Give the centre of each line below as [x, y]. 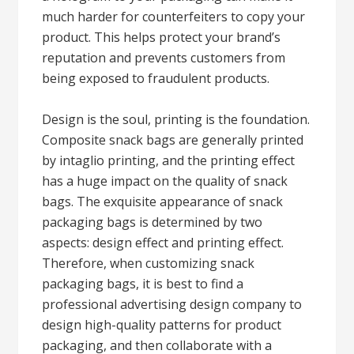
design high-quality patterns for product [162, 325]
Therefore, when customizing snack [149, 263]
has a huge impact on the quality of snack [165, 181]
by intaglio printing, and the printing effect [169, 160]
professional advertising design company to [172, 304]
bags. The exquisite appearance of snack [163, 201]
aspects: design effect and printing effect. [163, 243]
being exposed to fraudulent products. [156, 78]
